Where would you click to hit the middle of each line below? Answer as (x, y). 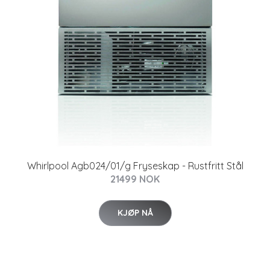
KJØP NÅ (135, 212)
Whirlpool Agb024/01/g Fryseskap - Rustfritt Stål (135, 165)
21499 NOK (135, 179)
